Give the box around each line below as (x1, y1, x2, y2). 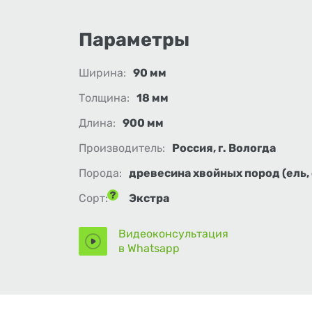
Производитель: (79, 141, 165, 155)
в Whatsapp (118, 242, 180, 255)
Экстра (129, 192, 169, 205)
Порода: (79, 166, 122, 180)
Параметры (79, 29, 189, 51)
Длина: (79, 116, 116, 130)
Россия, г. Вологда (172, 141, 276, 155)
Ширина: (79, 66, 126, 79)
